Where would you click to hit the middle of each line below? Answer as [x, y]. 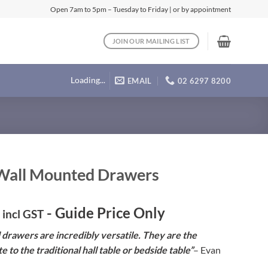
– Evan [207, 250]
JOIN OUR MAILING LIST [151, 41]
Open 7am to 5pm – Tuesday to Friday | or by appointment [141, 9]
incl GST [23, 214]
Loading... [88, 80]
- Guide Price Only [106, 213]
